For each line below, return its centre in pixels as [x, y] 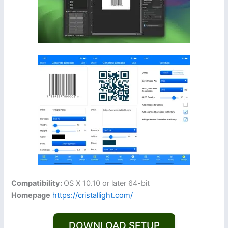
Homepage [31, 195]
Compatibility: [38, 183]
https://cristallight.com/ [93, 195]
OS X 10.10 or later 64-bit [107, 183]
